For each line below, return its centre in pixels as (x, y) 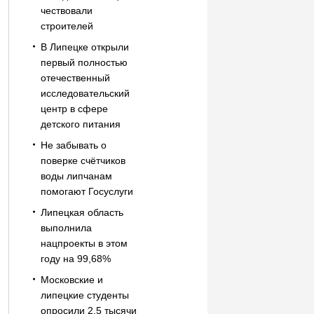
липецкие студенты (84, 295)
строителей (67, 26)
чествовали (66, 11)
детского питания (80, 124)
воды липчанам (76, 176)
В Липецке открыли (84, 47)
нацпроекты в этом (84, 243)
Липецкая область (82, 212)
